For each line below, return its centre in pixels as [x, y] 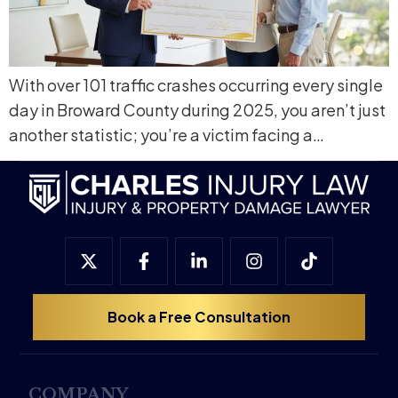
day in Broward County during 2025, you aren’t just [197, 110]
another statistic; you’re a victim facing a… [167, 135]
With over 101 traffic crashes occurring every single [196, 85]
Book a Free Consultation [199, 316]
